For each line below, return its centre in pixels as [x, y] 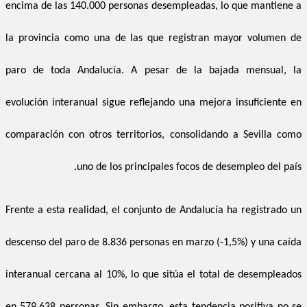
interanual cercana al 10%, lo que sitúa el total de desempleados [153, 275]
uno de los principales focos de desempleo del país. [189, 168]
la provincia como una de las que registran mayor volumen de [153, 39]
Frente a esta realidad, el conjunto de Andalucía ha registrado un [153, 211]
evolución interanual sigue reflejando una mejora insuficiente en [153, 103]
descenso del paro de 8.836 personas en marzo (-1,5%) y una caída [153, 243]
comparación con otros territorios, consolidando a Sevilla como [153, 135]
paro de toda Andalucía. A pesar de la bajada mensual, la [153, 71]
